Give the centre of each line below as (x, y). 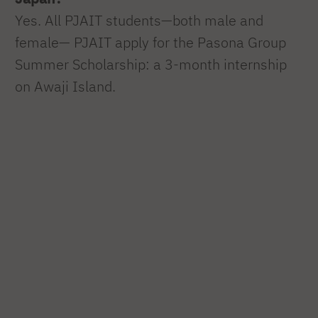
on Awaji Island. (65, 87)
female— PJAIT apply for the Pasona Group (150, 43)
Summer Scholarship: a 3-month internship (151, 65)
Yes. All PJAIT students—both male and (139, 21)
